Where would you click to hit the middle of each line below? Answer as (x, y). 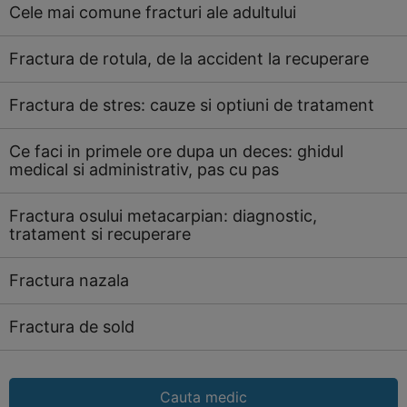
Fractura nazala (69, 280)
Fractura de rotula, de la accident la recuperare (189, 59)
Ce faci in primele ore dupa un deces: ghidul (176, 151)
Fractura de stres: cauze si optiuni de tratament (192, 105)
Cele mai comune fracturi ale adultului (153, 12)
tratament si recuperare (100, 234)
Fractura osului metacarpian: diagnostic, (163, 216)
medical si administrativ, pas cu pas (144, 169)
